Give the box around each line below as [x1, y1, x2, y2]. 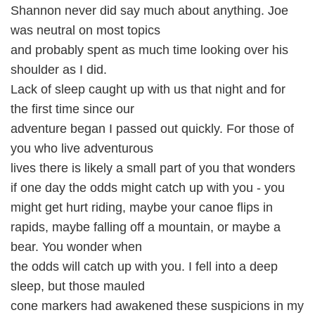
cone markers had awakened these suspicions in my [11, 299, 304, 313]
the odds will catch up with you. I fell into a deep [11, 259, 278, 274]
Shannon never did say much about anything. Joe [11, 4, 288, 18]
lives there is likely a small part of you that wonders [11, 161, 295, 175]
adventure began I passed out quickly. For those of [11, 122, 294, 136]
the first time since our [11, 102, 134, 116]
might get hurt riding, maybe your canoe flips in [11, 200, 273, 214]
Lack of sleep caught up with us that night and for [11, 82, 285, 96]
